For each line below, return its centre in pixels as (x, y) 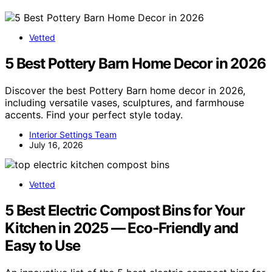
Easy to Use (42, 245)
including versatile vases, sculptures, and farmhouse (124, 102)
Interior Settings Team (73, 134)
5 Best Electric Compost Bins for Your (125, 210)
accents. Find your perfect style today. (94, 114)
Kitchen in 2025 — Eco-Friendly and (122, 228)
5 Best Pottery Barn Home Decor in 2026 (135, 63)
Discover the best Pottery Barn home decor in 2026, (125, 90)
